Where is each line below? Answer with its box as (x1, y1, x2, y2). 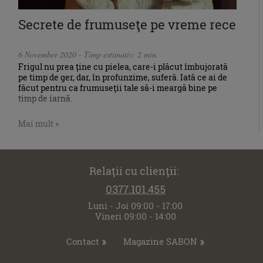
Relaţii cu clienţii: (89, 164, 182, 178)
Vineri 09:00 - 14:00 (95, 210, 176, 222)
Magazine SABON (123, 235, 197, 247)
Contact (66, 235, 99, 247)
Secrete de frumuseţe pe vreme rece (18, 15, 236, 33)
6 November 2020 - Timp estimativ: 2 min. (18, 49, 159, 60)
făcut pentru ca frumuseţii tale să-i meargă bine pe (18, 82, 217, 94)
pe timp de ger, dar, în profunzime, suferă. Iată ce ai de (18, 72, 227, 83)
